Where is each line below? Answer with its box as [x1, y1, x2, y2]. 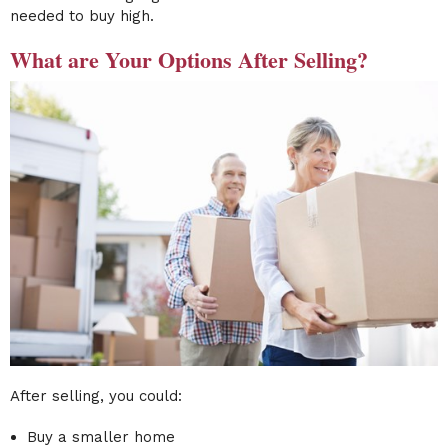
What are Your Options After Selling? [10, 43, 368, 77]
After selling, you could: [10, 387, 182, 406]
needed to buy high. [10, 7, 154, 26]
